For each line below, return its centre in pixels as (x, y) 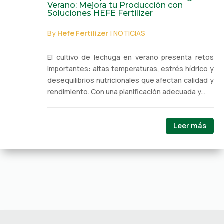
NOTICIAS (129, 33)
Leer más (190, 126)
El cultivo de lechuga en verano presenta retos (131, 57)
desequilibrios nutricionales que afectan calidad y (131, 80)
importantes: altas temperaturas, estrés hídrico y (131, 68)
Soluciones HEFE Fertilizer (100, 13)
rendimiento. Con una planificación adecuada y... (126, 91)
